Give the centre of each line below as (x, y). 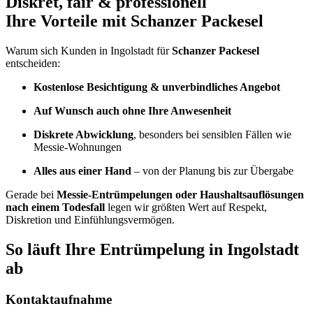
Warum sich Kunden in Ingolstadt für (89, 50)
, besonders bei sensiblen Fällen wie (212, 134)
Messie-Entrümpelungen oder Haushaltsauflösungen (180, 194)
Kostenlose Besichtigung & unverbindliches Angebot (157, 87)
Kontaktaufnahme (59, 299)
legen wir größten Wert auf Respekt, (186, 207)
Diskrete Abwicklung (83, 134)
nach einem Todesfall (55, 207)
